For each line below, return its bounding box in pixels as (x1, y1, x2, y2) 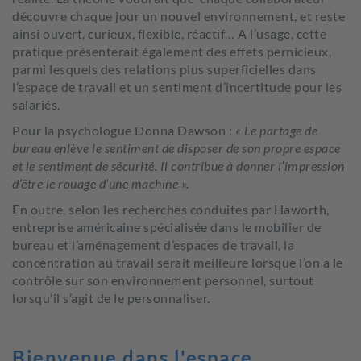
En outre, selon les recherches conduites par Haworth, (12, 201, 330, 217)
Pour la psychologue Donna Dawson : (12, 122, 235, 138)
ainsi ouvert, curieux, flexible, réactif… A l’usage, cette (12, 26, 326, 41)
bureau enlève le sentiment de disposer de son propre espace (12, 140, 341, 156)
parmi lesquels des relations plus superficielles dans (12, 61, 317, 77)
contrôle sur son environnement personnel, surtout (12, 272, 314, 288)
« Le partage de (234, 122, 317, 138)
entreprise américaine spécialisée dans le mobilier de (12, 219, 322, 234)
